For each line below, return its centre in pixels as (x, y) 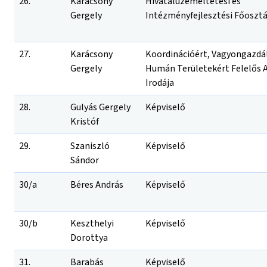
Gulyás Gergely (100, 107)
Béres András (97, 185)
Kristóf (85, 122)
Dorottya (89, 238)
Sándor (85, 160)
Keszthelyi (92, 223)
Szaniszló (90, 146)
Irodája (160, 83)
